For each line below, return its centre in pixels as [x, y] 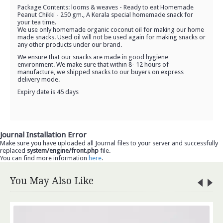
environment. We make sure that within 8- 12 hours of [93, 64]
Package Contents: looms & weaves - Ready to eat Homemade [106, 7]
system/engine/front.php [63, 151]
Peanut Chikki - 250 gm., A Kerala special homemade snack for [105, 15]
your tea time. [37, 22]
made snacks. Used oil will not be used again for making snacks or [111, 37]
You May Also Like [52, 181]
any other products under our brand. [70, 45]
